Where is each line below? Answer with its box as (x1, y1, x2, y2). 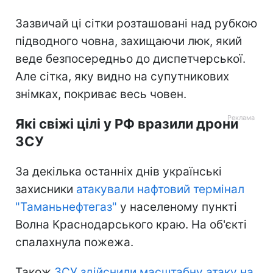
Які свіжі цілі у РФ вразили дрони (15, 115, 238, 132)
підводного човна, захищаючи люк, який (15, 34, 242, 48)
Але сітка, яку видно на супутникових (15, 69, 229, 83)
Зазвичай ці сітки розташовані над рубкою (15, 16, 257, 30)
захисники (15, 182, 76, 196)
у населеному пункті (117, 199, 237, 214)
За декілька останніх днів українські (15, 164, 222, 179)
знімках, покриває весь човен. (15, 87, 186, 101)
